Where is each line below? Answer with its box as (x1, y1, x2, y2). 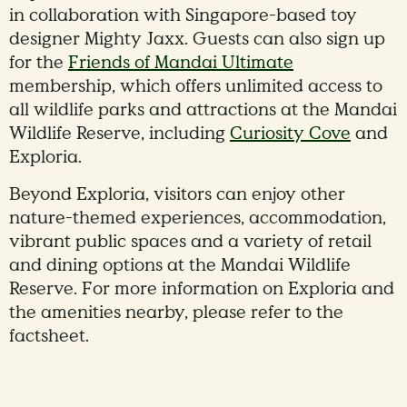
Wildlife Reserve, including (9, 122, 230, 146)
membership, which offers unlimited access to (9, 74, 382, 99)
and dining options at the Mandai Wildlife (9, 253, 351, 278)
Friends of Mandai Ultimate (68, 51, 293, 75)
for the (9, 51, 68, 75)
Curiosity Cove (230, 122, 351, 146)
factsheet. (9, 324, 89, 349)
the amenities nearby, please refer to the (9, 301, 343, 325)
